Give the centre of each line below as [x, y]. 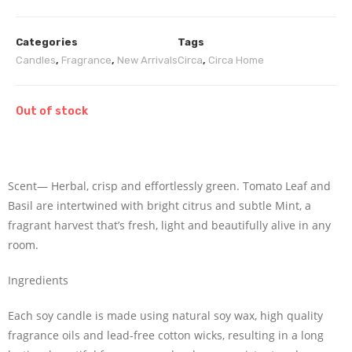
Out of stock [52, 111]
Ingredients [38, 280]
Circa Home [236, 60]
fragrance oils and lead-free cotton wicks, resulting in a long [166, 335]
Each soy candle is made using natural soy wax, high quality [165, 315]
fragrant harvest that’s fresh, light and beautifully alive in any [169, 225]
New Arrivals [147, 60]
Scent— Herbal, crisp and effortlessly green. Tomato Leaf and [169, 185]
